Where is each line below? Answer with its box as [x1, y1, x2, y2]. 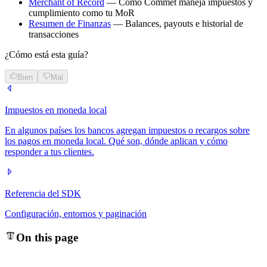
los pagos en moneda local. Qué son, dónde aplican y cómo [5, 135, 228, 146]
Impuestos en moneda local [5, 104, 107, 115]
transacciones [29, 29, 79, 40]
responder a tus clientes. [5, 146, 94, 157]
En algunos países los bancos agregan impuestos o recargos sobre [5, 125, 250, 135]
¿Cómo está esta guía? [5, 49, 88, 60]
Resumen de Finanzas [29, 18, 111, 29]
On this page [15, 231, 78, 244]
